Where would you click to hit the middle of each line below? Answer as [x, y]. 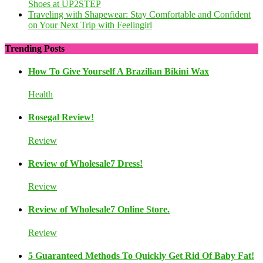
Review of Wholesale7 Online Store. [99, 210]
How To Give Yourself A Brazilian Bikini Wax [119, 71]
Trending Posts [35, 48]
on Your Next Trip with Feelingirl [90, 25]
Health [41, 95]
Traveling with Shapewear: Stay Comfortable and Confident [139, 15]
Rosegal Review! [61, 117]
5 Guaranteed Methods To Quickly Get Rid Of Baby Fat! [141, 255]
